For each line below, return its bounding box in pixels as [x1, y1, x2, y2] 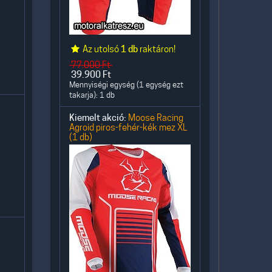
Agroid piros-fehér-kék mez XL [69, 122, 187, 132]
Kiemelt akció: [69, 112, 126, 123]
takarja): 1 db [69, 90, 115, 100]
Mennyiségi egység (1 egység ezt [69, 80, 183, 89]
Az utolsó [81, 44, 121, 55]
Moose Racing [128, 112, 183, 123]
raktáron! [138, 44, 176, 55]
